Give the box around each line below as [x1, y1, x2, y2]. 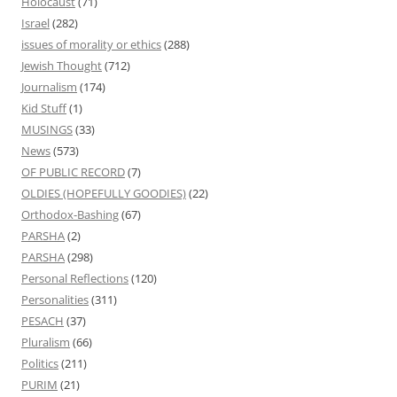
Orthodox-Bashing [21, 206, 119, 222]
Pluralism [21, 333, 70, 350]
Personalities [21, 291, 89, 307]
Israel [21, 14, 50, 31]
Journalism [21, 78, 77, 95]
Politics [21, 354, 58, 371]
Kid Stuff [21, 99, 66, 116]
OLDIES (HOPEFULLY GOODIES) [21, 184, 186, 201]
